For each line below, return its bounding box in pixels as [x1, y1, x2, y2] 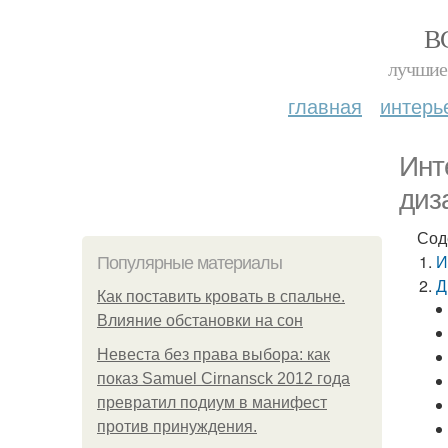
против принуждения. [97, 418, 257, 435]
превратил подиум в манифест [97, 394, 327, 411]
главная [288, 91, 362, 120]
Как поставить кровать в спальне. [97, 288, 345, 305]
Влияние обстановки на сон [97, 312, 303, 329]
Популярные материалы [97, 253, 282, 273]
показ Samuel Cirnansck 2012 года [97, 370, 350, 387]
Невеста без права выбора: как [97, 346, 330, 363]
